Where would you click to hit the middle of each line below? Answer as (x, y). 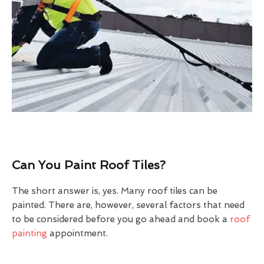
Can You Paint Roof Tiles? (89, 165)
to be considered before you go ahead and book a (121, 219)
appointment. (77, 233)
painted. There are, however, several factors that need (128, 205)
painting (29, 233)
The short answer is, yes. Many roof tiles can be (115, 191)
